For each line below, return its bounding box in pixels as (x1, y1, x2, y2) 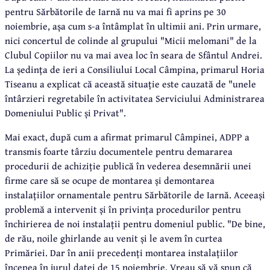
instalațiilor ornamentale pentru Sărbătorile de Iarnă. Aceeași (5, 187, 265, 202)
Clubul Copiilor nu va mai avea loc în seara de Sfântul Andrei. (5, 47, 262, 62)
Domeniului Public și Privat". (5, 105, 126, 120)
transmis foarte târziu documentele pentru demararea (5, 143, 233, 159)
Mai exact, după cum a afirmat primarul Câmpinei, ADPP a (5, 129, 250, 144)
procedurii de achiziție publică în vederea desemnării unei (5, 158, 251, 173)
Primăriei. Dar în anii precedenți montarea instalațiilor (5, 245, 238, 260)
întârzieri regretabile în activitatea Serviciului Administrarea (5, 90, 265, 105)
